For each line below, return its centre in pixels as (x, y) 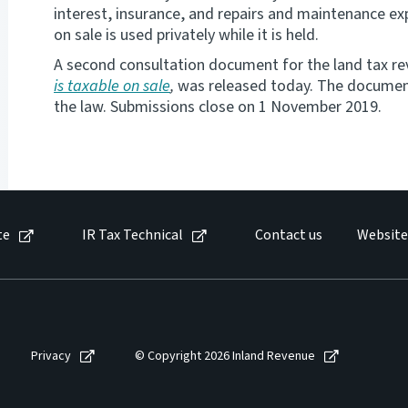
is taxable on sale (112, 87)
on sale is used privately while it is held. (186, 36)
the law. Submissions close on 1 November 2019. (218, 107)
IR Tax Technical (133, 235)
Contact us (289, 235)
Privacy (51, 356)
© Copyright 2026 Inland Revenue (225, 356)
